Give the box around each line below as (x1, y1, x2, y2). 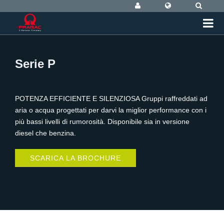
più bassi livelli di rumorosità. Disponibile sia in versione (15, 117, 189, 125)
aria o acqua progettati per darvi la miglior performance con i (15, 106, 206, 114)
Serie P (15, 57, 55, 70)
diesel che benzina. (15, 129, 76, 137)
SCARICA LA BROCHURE (30, 154, 121, 162)
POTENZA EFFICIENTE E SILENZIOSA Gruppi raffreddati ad (15, 94, 207, 102)
